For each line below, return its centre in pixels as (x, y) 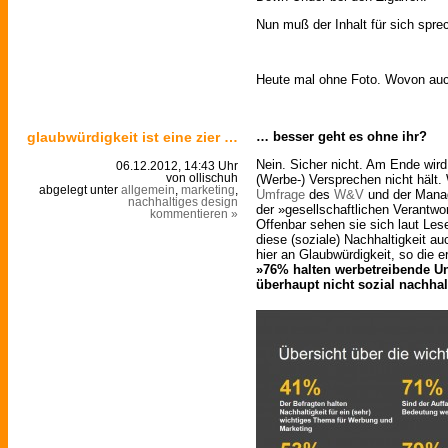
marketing (208, 190)
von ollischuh (202, 178)
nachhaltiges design (183, 202)
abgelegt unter (80, 190)
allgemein (148, 190)
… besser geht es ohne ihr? (341, 137)
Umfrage (280, 195)
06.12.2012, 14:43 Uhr (177, 166)
